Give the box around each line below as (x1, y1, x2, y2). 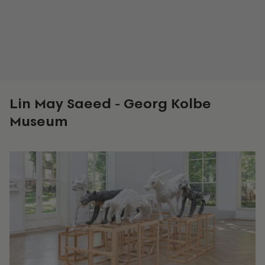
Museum (9, 111, 68, 131)
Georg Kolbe (124, 93, 211, 113)
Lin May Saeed (9, 93, 111, 113)
